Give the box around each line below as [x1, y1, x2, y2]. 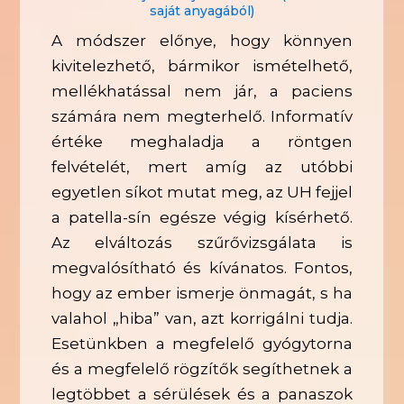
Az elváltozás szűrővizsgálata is [51, 233, 353, 252]
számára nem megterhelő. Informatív [51, 106, 353, 125]
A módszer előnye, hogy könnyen [51, 31, 353, 50]
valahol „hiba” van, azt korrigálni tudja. [51, 308, 353, 327]
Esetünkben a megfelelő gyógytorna [51, 334, 353, 353]
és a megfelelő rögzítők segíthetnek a [51, 359, 353, 378]
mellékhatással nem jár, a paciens [51, 81, 353, 100]
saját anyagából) [150, 2, 254, 19]
